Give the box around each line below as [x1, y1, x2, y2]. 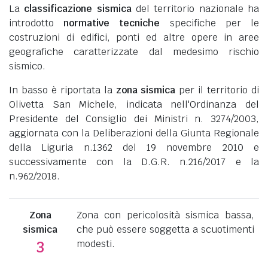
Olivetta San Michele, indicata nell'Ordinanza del [9, 98, 259, 111]
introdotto [9, 16, 64, 29]
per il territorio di [175, 83, 260, 96]
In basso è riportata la [9, 83, 116, 96]
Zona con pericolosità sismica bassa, [76, 208, 254, 221]
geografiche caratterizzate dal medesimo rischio [9, 45, 259, 58]
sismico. [9, 59, 45, 72]
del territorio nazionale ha [131, 2, 260, 15]
